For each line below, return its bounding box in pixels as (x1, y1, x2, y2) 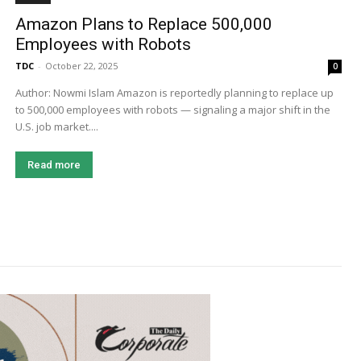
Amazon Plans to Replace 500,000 (15, 15, 272, 35)
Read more (27, 159, 81, 172)
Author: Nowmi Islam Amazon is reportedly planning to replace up (15, 85, 117, 101)
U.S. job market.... (15, 119, 98, 135)
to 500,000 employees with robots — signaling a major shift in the (15, 102, 330, 118)
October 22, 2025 (44, 60, 118, 73)
